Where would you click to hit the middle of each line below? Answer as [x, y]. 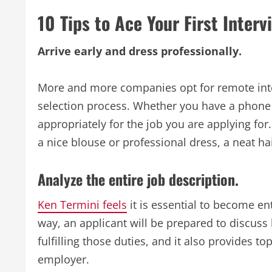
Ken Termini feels [82, 204]
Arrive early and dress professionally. [140, 51]
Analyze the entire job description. [138, 179]
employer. [63, 259]
